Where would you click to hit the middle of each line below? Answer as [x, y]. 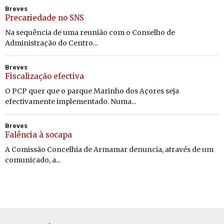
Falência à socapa [38, 134]
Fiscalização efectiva [44, 76]
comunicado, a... [33, 160]
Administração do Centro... [51, 43]
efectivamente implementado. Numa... [70, 101]
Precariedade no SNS [44, 17]
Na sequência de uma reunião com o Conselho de [90, 32]
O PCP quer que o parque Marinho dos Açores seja [92, 91]
